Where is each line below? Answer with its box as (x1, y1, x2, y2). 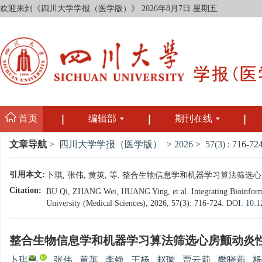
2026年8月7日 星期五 (142, 4, 218, 13)
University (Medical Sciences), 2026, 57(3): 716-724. (46, 199, 226, 208)
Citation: (9, 186, 42, 195)
